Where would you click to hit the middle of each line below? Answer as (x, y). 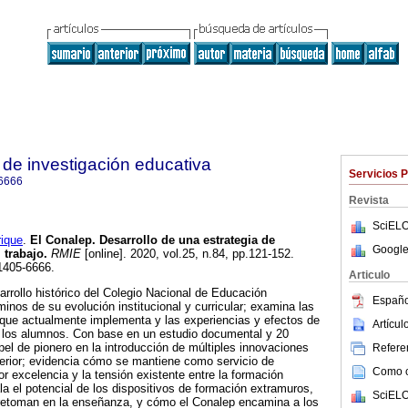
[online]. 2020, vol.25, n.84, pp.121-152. (188, 254)
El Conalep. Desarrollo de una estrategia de (151, 240)
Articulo (369, 275)
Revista (369, 200)
